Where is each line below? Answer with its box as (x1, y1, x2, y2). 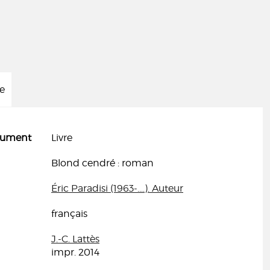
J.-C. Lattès (51, 233, 99, 245)
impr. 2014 (51, 246, 99, 258)
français (51, 208, 87, 219)
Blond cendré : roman (51, 157, 154, 169)
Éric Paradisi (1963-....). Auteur (51, 183, 183, 194)
